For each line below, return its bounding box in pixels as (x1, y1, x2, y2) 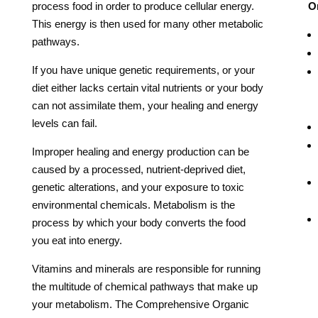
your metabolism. (31, 298, 112, 311)
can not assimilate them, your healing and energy (31, 99, 258, 112)
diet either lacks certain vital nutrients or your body (31, 82, 263, 94)
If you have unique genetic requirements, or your (31, 64, 255, 77)
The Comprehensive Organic (114, 298, 249, 311)
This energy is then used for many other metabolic (31, 18, 263, 31)
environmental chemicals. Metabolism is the (31, 199, 235, 212)
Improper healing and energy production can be (31, 146, 249, 158)
